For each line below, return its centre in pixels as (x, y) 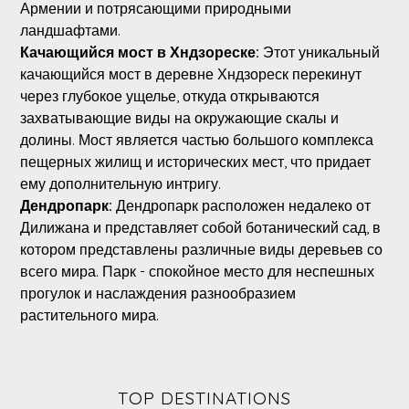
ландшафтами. (70, 31)
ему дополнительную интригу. (120, 184)
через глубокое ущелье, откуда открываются (169, 96)
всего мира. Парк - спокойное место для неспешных (197, 272)
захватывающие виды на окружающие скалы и (179, 118)
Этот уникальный (321, 52)
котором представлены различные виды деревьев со (201, 250)
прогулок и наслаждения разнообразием (157, 294)
